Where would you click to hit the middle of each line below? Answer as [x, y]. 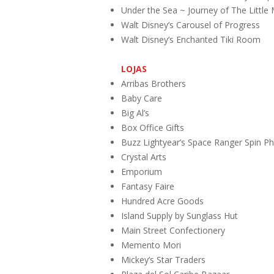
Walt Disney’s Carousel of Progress [191, 24]
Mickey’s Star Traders [163, 259]
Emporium [142, 171]
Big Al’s [135, 113]
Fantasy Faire [148, 186]
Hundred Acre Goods [162, 201]
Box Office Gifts [153, 127]
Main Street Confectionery [173, 230]
